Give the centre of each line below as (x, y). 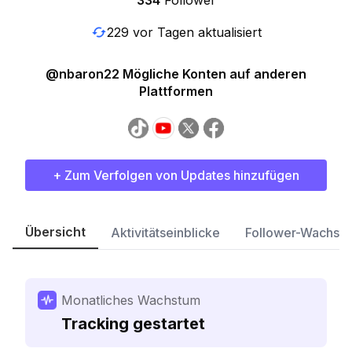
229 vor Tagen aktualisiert (184, 32)
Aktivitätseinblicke (165, 233)
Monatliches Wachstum (131, 300)
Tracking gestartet (133, 324)
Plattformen (176, 91)
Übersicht (55, 232)
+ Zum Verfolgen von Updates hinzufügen (176, 175)
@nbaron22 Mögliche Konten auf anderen (176, 74)
